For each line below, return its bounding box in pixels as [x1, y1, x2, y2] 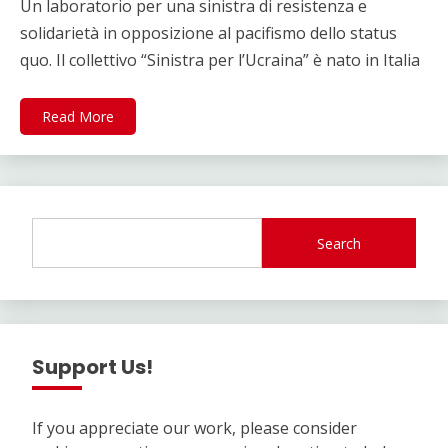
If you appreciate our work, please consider [32, 417, 357, 440]
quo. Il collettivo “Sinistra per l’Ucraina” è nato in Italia [20, 49, 420, 72]
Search [317, 233, 362, 253]
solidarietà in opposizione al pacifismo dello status [20, 22, 397, 45]
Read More [42, 107, 114, 127]
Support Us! [32, 353, 153, 382]
